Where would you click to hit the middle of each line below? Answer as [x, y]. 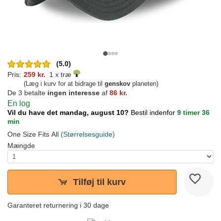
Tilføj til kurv [99, 182]
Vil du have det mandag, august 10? [69, 113]
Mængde [21, 146]
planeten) [144, 84]
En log [19, 104]
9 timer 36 [193, 113]
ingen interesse [74, 93]
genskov [117, 84]
